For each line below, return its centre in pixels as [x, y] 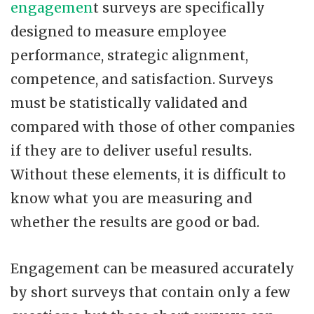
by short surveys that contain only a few [150, 292]
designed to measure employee [118, 31]
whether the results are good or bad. [135, 222]
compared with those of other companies [153, 127]
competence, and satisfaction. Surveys [142, 79]
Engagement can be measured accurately [152, 268]
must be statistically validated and [129, 103]
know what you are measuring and [131, 198]
